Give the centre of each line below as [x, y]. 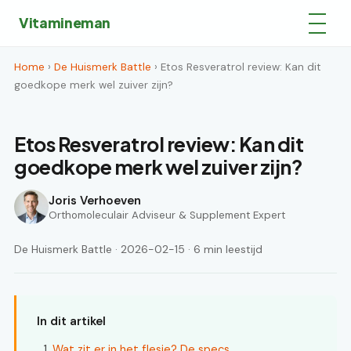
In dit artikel [71, 321]
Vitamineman [65, 23]
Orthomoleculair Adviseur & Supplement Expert [167, 215]
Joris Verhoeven [95, 200]
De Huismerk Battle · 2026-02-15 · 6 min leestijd [138, 249]
